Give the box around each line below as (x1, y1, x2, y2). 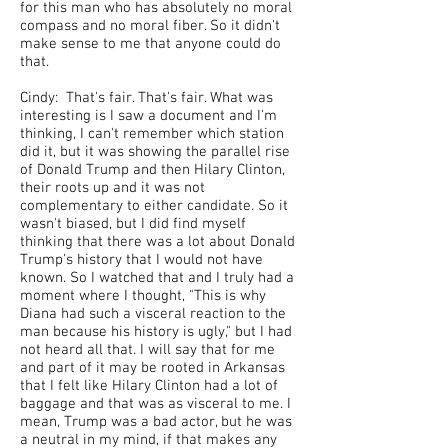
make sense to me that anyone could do (20, 35, 281, 53)
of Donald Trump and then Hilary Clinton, (20, 161, 285, 179)
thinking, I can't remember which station (20, 125, 284, 143)
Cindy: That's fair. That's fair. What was (20, 89, 273, 107)
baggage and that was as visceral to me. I (20, 395, 291, 413)
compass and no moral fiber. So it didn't (20, 17, 280, 35)
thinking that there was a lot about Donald (20, 233, 295, 251)
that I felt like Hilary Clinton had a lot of (20, 377, 278, 395)
